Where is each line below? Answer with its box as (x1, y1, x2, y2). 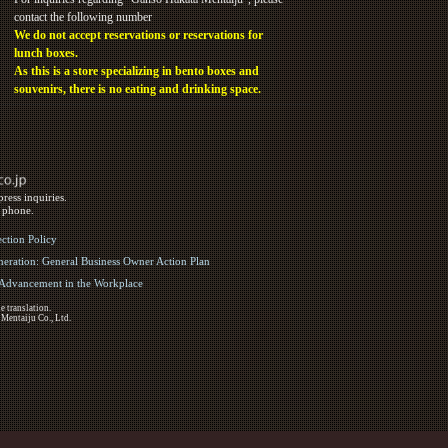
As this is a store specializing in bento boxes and (14, 63, 260, 78)
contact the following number (14, 9, 153, 24)
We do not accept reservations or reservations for (14, 27, 264, 42)
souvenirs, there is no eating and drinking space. (14, 81, 262, 96)
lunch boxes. (14, 45, 79, 60)
